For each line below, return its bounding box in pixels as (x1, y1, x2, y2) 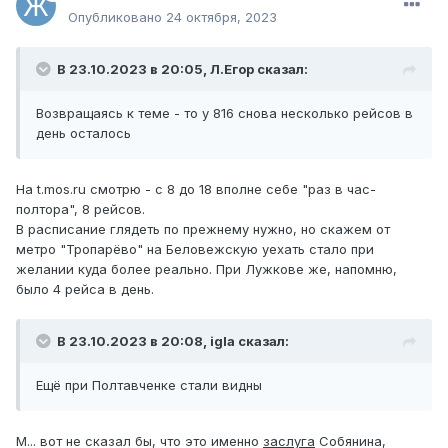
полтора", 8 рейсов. (16, 201, 145, 218)
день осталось (36, 125, 131, 142)
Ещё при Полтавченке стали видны (36, 377, 262, 394)
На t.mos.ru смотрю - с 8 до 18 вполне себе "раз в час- (16, 181, 376, 198)
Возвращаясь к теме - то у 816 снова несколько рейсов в (36, 105, 413, 122)
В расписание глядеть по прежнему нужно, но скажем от (16, 221, 390, 238)
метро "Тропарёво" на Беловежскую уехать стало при (16, 241, 374, 258)
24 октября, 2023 (166, 9, 277, 26)
